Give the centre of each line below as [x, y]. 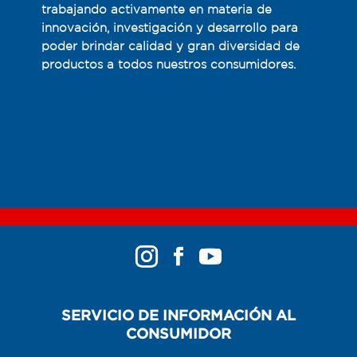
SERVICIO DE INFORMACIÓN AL [178, 316]
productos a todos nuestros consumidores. [170, 65]
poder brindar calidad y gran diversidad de [170, 46]
